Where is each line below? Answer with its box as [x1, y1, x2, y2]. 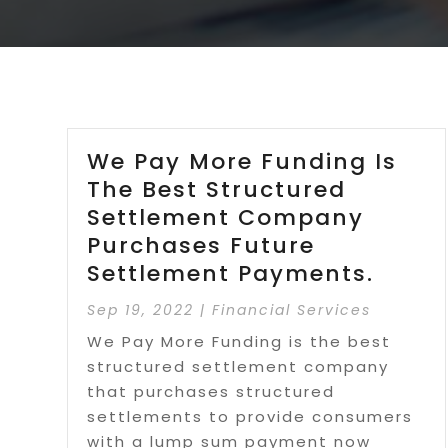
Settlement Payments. [87, 257, 375, 289]
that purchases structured [87, 380, 336, 402]
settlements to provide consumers [87, 405, 414, 427]
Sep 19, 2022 [87, 299, 195, 320]
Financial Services [212, 299, 372, 320]
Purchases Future [87, 229, 316, 261]
